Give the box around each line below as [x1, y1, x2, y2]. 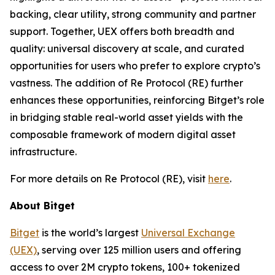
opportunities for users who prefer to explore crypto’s [10, 60, 260, 72]
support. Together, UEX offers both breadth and [10, 25, 234, 38]
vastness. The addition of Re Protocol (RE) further [10, 77, 243, 90]
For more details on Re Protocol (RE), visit [10, 172, 208, 185]
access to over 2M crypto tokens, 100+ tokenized [10, 261, 240, 274]
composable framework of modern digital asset [10, 128, 236, 141]
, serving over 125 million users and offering [37, 244, 241, 257]
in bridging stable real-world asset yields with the [10, 111, 243, 124]
